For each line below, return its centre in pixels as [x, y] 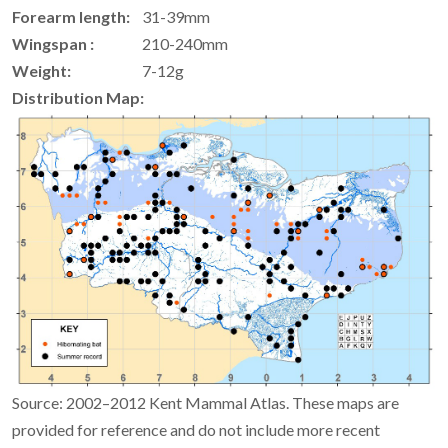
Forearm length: [71, 17]
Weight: [41, 71]
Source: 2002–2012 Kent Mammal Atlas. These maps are [205, 402]
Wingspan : [53, 44]
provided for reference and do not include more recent [196, 429]
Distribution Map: [78, 98]
